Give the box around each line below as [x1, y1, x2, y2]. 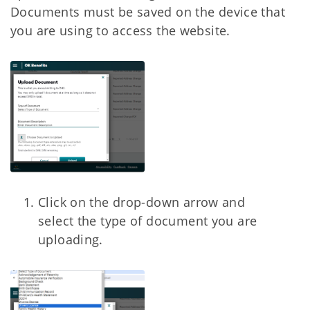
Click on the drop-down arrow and [38, 194, 246, 211]
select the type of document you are [38, 212, 257, 230]
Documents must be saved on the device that [10, 3, 285, 21]
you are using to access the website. [10, 22, 230, 39]
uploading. [38, 231, 103, 248]
